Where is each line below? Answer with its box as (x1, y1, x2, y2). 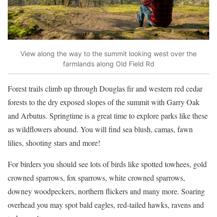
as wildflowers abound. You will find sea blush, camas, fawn (8, 124, 193, 135)
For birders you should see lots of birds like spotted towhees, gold (8, 159, 207, 170)
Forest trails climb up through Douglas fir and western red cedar (8, 83, 202, 94)
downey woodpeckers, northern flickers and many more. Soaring (8, 186, 205, 197)
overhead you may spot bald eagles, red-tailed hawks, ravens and (8, 200, 204, 210)
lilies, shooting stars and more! (8, 138, 100, 148)
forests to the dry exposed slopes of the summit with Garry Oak (8, 97, 200, 108)
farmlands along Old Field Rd (62, 59, 155, 68)
